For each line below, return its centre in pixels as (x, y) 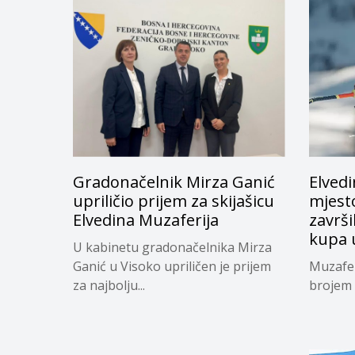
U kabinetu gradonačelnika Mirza (172, 247)
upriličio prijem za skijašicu (174, 200)
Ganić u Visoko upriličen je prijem (172, 266)
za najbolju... (109, 285)
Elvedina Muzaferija (146, 219)
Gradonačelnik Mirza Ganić (174, 181)
